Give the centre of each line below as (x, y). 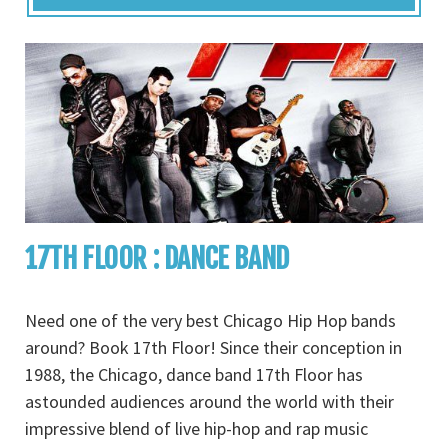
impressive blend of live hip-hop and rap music (196, 428)
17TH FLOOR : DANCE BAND (157, 258)
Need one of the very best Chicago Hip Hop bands (210, 320)
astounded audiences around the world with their (209, 401)
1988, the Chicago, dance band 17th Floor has (194, 374)
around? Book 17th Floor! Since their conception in (213, 347)
